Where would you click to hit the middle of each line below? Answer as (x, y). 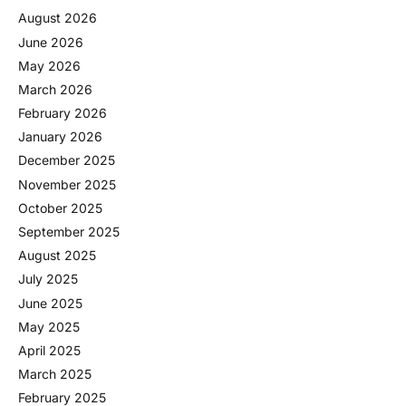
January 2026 (60, 137)
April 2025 (49, 350)
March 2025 (55, 374)
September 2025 (69, 232)
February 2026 (63, 113)
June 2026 (51, 42)
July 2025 (48, 279)
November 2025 (67, 184)
